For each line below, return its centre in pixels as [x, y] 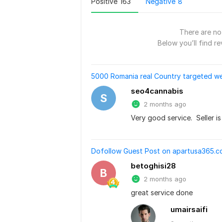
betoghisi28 [153, 166]
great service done [162, 193]
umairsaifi [189, 209]
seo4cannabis [157, 91]
